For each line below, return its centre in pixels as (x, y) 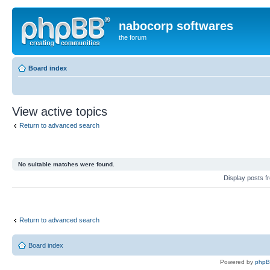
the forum (133, 37)
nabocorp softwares (176, 26)
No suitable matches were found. (66, 164)
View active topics (60, 111)
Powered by (237, 262)
